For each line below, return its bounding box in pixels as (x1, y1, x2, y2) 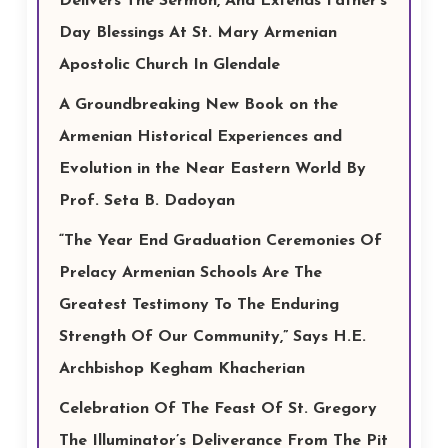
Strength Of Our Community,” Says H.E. (58, 329, 366, 345)
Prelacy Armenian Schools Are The (58, 265, 322, 281)
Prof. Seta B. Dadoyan (58, 193, 235, 209)
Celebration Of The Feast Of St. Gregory (58, 401, 377, 417)
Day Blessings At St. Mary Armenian (58, 25, 337, 41)
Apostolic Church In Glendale (58, 57, 280, 73)
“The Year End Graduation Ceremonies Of (58, 233, 382, 249)
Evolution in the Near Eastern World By (58, 161, 366, 177)
